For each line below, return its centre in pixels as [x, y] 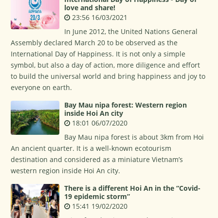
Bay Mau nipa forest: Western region [126, 105]
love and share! [90, 8]
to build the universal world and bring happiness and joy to [108, 76]
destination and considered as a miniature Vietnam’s [97, 159]
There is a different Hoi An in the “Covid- [133, 188]
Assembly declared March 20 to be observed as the [94, 43]
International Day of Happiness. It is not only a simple [98, 54]
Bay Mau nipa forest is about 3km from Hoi [134, 137]
